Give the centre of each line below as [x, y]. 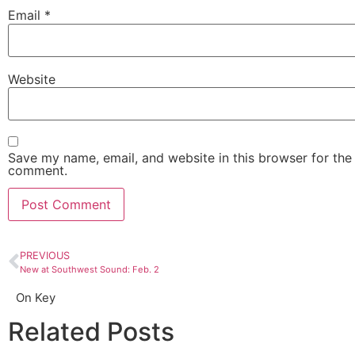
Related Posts [91, 332]
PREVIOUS [45, 256]
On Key [36, 298]
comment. [38, 170]
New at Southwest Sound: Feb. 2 [90, 270]
